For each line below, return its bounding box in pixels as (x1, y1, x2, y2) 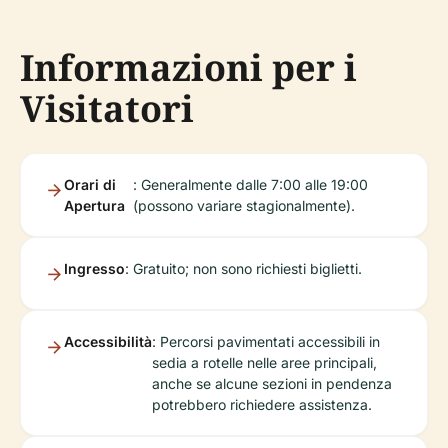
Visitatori (20, 84, 194, 133)
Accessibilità (64, 333, 152, 350)
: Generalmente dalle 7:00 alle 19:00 (132, 176, 368, 193)
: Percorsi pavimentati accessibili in (152, 333, 380, 350)
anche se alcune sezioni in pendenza (152, 375, 392, 392)
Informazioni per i (20, 43, 357, 92)
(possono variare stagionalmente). (132, 197, 355, 214)
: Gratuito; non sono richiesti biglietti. (125, 260, 362, 277)
